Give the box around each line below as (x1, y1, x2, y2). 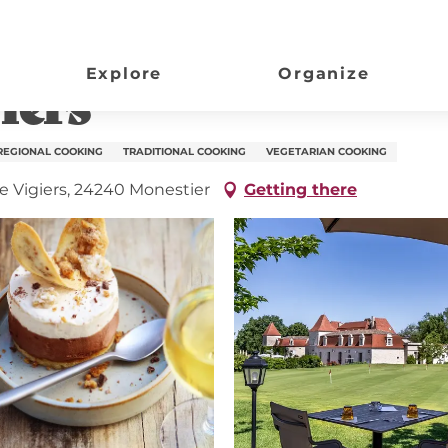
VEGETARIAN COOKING (266, 145, 387, 158)
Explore (85, 64, 163, 84)
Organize (278, 64, 370, 84)
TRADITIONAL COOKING (123, 145, 246, 158)
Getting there (244, 180, 357, 199)
